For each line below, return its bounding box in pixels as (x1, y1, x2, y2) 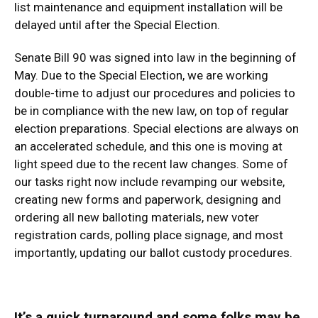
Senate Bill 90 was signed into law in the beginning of (14, 50, 297, 65)
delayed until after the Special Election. (14, 18, 220, 32)
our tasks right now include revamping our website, (14, 175, 285, 189)
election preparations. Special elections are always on (14, 121, 299, 136)
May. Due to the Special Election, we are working (14, 68, 268, 82)
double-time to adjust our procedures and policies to (14, 86, 295, 100)
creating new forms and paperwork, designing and (14, 192, 281, 207)
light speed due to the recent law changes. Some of (14, 157, 288, 171)
